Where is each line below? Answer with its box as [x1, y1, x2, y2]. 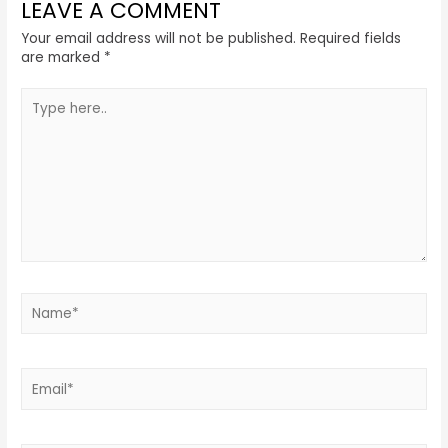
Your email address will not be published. [21, 29, 297, 49]
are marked [21, 48, 105, 68]
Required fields [300, 29, 402, 49]
